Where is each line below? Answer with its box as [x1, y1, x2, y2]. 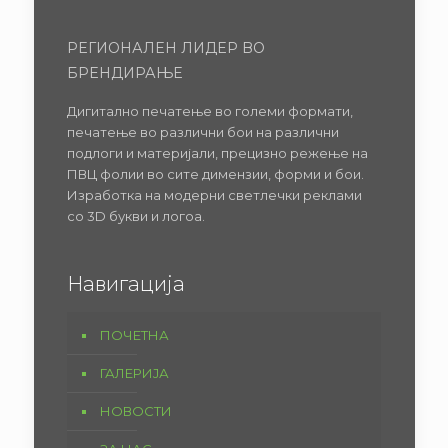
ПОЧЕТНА [100, 327, 169, 343]
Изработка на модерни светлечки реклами [67, 187, 362, 203]
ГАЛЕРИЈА [100, 365, 169, 381]
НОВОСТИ [100, 403, 172, 419]
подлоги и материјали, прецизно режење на [67, 145, 368, 161]
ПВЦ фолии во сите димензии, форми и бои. [67, 166, 364, 182]
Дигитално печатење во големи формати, [67, 103, 353, 119]
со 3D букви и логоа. [67, 208, 205, 224]
